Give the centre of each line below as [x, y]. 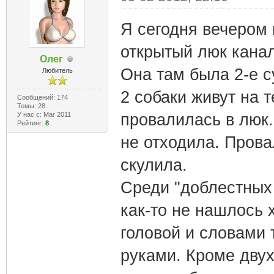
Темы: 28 [31, 106]
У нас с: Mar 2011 [44, 114]
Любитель [58, 70]
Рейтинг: [31, 123]
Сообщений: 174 [42, 97]
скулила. [154, 165]
